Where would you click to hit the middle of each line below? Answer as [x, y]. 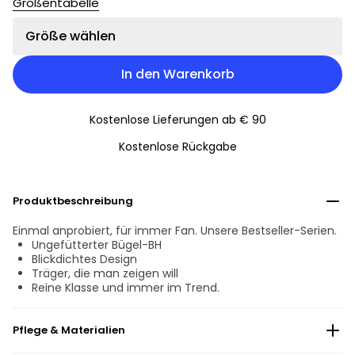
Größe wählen [71, 36]
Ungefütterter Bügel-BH [97, 245]
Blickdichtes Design [84, 259]
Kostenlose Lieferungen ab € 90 [177, 120]
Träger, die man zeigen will [105, 273]
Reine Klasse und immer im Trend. [126, 288]
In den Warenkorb [177, 74]
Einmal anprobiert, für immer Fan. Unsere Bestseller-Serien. [175, 231]
